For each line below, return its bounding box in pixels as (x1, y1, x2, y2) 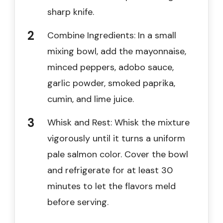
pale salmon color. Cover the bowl (47, 148, 188, 160)
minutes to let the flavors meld (47, 180, 176, 192)
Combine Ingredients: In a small (47, 29, 176, 41)
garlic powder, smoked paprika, (47, 77, 175, 89)
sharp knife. (47, 5, 94, 18)
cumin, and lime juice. (47, 93, 134, 105)
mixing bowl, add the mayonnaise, (47, 45, 186, 57)
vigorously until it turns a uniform (47, 132, 185, 144)
